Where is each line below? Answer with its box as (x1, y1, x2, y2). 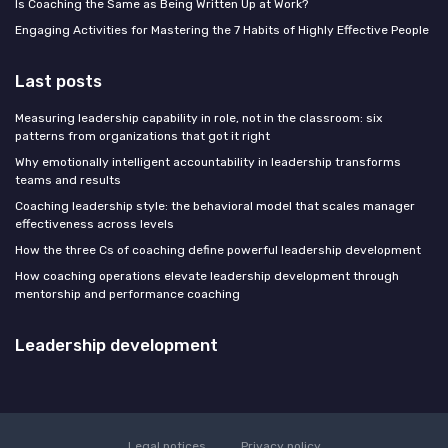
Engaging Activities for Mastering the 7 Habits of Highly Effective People (15, 23, 429, 38)
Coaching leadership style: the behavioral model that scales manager (15, 199, 415, 214)
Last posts (15, 71, 102, 92)
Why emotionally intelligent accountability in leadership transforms (15, 155, 401, 170)
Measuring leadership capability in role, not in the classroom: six (15, 111, 382, 126)
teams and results (15, 173, 121, 188)
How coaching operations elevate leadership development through (15, 269, 399, 284)
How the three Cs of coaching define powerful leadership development (15, 243, 421, 258)
